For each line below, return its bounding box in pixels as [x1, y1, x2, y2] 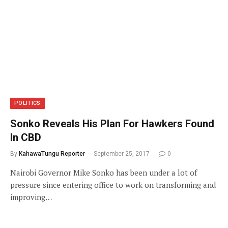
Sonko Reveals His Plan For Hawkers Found [10, 117, 214, 130]
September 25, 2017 [94, 150, 150, 157]
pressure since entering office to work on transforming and [10, 179, 216, 190]
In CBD [10, 131, 41, 144]
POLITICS [14, 99, 41, 106]
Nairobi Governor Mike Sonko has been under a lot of [10, 167, 197, 178]
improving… [10, 191, 52, 202]
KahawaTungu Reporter [19, 150, 85, 157]
